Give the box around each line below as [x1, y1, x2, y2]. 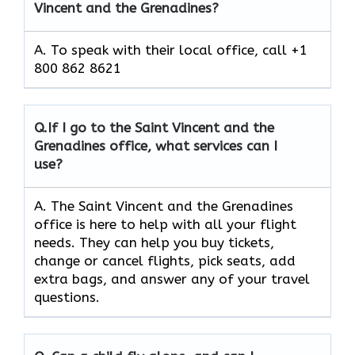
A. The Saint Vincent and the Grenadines [34, 197, 293, 214]
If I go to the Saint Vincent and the [48, 119, 274, 136]
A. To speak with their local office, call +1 [34, 41, 307, 58]
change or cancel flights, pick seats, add [34, 252, 296, 269]
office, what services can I [109, 137, 277, 154]
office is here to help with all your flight [34, 216, 296, 232]
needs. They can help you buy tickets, [34, 234, 274, 250]
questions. [34, 288, 100, 305]
